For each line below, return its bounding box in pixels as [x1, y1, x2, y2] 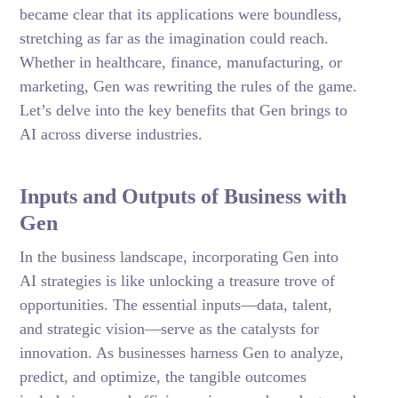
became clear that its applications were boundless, [20, 5, 343, 23]
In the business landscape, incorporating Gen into [20, 248, 339, 266]
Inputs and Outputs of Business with [20, 185, 347, 208]
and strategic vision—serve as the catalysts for [20, 320, 320, 338]
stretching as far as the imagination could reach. [20, 29, 330, 47]
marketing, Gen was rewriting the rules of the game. [20, 77, 358, 95]
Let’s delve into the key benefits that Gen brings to [20, 101, 348, 119]
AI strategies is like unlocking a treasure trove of [20, 272, 336, 290]
